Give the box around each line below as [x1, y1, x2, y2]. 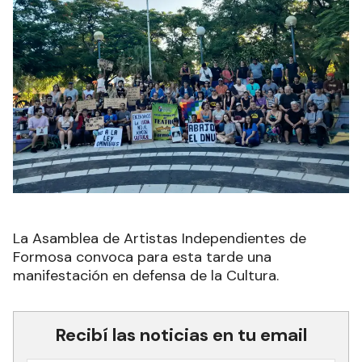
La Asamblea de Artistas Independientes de [13, 229, 306, 249]
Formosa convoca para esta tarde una [13, 247, 271, 267]
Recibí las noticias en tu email [55, 323, 307, 347]
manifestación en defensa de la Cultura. [13, 266, 279, 286]
